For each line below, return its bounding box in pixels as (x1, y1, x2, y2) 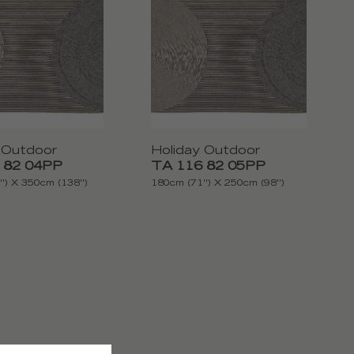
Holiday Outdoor (151, 145, 261, 158)
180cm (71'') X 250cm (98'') (151, 179, 285, 189)
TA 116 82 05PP (151, 161, 266, 174)
